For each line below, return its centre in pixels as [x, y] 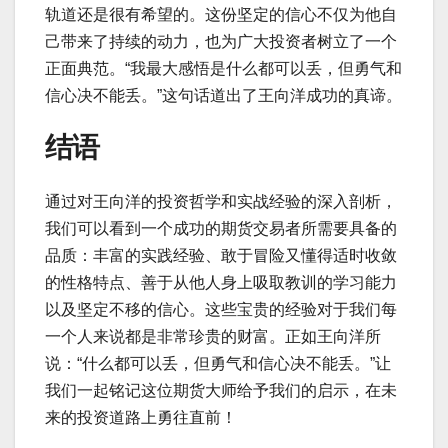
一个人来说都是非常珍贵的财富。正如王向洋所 [213, 336]
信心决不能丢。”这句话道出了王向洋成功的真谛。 [223, 96]
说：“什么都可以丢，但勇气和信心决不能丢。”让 [218, 363]
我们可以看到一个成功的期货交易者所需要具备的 [221, 228]
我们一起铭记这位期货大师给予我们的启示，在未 [221, 390]
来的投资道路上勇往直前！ [141, 417]
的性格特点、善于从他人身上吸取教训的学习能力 [221, 282]
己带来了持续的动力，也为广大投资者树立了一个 [221, 42]
